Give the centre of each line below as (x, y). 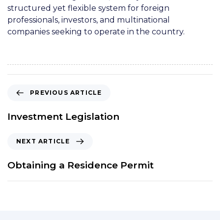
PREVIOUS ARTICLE (66, 93)
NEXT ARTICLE (43, 141)
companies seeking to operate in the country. (96, 32)
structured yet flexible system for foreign (88, 8)
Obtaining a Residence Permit (81, 165)
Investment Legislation (63, 117)
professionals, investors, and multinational (89, 20)
